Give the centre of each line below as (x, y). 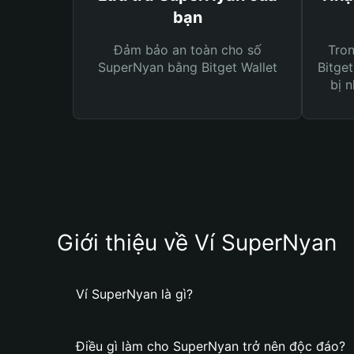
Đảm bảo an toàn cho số (187, 50)
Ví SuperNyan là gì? (134, 294)
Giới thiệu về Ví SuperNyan (197, 243)
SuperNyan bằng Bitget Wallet (187, 67)
